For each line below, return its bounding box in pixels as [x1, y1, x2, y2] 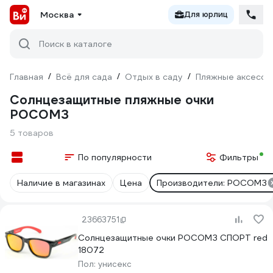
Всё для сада [56, 71, 112, 82]
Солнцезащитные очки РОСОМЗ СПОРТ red [78, 232, 268, 243]
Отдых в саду [125, 71, 183, 82]
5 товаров [10, 127, 54, 138]
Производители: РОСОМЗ [157, 177, 267, 188]
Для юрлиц [184, 9, 228, 19]
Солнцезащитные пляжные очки [10, 92, 214, 108]
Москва [40, 9, 74, 20]
